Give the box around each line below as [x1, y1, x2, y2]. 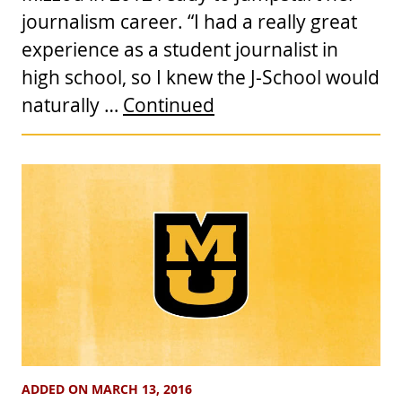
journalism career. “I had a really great [22, 9, 357, 34]
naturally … [22, 92, 123, 118]
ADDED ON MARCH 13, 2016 [22, 380, 192, 399]
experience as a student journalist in [22, 37, 338, 62]
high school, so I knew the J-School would [22, 65, 380, 90]
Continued [123, 92, 214, 118]
